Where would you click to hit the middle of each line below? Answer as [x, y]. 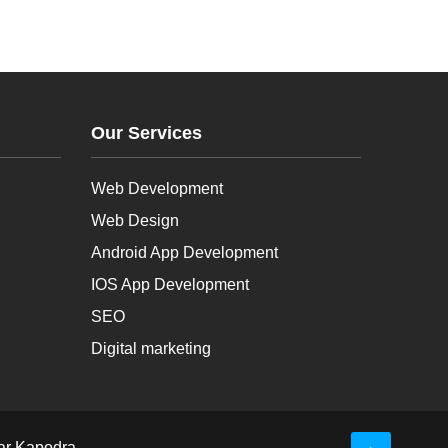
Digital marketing [151, 348]
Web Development [157, 188]
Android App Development [184, 252]
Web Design [135, 220]
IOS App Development [170, 284]
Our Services [146, 132]
